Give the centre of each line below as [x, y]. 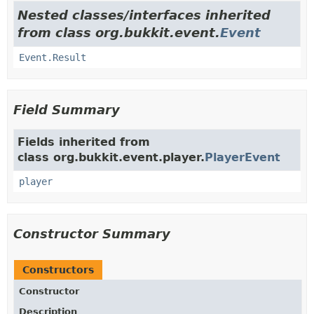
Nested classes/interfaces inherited [144, 15]
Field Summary [67, 109]
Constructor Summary [92, 233]
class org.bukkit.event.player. [111, 157]
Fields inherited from [84, 142]
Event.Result [53, 57]
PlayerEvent [243, 157]
